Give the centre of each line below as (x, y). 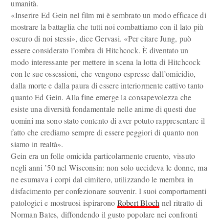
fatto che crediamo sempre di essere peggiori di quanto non (105, 132)
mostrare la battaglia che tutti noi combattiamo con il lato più (107, 27)
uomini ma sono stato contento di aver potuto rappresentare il (108, 120)
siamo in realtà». (37, 144)
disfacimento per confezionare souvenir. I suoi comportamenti (109, 191)
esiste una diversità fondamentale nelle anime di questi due (104, 109)
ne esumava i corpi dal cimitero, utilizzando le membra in (102, 179)
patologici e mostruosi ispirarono (64, 203)
